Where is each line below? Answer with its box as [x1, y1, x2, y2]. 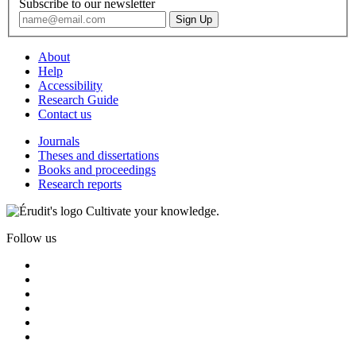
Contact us [38, 107, 91, 122]
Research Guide [38, 93, 118, 107]
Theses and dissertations [38, 149, 159, 163]
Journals [38, 134, 79, 149]
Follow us [6, 231, 56, 246]
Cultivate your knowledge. [86, 204, 219, 219]
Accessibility [38, 79, 103, 93]
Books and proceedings [38, 163, 156, 177]
